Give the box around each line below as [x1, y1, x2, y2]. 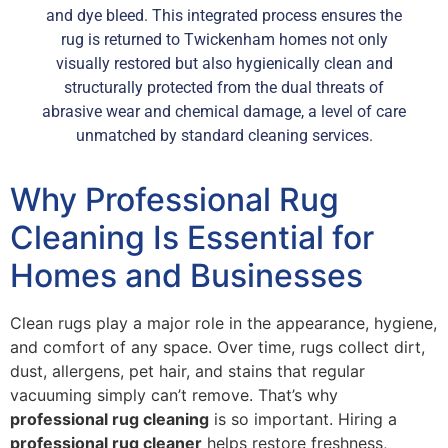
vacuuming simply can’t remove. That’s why [10, 384, 338, 405]
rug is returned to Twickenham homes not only [60, 30, 388, 50]
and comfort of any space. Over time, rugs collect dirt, [10, 336, 425, 357]
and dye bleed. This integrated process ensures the [46, 6, 402, 26]
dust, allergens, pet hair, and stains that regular [10, 360, 365, 381]
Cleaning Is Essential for [10, 217, 374, 257]
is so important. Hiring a [209, 408, 397, 429]
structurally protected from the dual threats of [64, 78, 384, 98]
